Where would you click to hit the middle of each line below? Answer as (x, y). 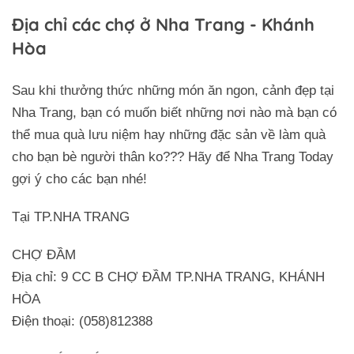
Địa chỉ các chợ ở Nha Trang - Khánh (163, 24)
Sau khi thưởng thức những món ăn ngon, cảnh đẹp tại (173, 90)
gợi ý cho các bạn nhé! (79, 179)
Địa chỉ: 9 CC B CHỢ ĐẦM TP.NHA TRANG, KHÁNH (168, 277)
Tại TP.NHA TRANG (71, 217)
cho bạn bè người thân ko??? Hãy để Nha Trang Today (173, 156)
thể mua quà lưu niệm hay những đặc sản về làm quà (169, 134)
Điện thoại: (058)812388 (82, 321)
